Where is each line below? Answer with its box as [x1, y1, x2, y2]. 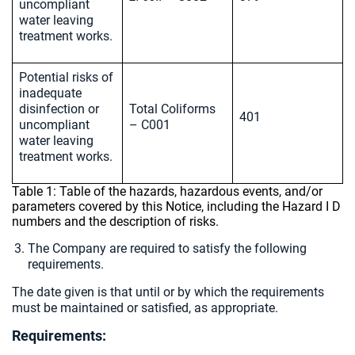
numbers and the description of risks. [12, 214, 219, 229]
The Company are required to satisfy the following [28, 241, 307, 256]
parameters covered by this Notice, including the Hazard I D [12, 199, 341, 214]
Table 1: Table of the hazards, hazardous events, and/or [12, 184, 323, 199]
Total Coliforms [129, 101, 216, 116]
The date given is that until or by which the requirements [12, 284, 324, 300]
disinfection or [19, 101, 99, 116]
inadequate [19, 86, 82, 101]
